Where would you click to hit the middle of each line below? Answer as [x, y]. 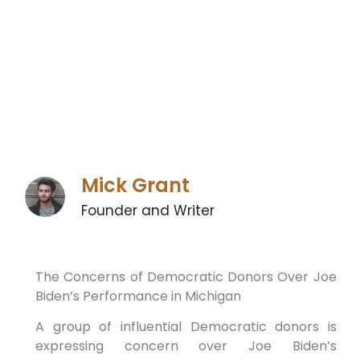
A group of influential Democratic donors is [186, 327]
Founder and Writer [148, 210]
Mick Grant [136, 185]
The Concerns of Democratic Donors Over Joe [186, 276]
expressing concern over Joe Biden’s [186, 346]
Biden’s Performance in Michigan [138, 296]
